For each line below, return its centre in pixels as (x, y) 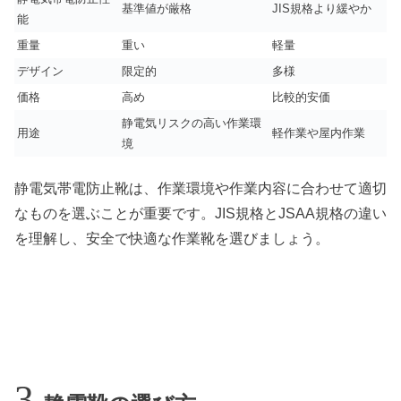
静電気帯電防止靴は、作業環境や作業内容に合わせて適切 (200, 189)
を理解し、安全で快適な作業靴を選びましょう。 (172, 239)
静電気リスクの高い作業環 (192, 123)
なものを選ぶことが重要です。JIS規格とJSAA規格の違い (200, 214)
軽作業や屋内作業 (319, 132)
